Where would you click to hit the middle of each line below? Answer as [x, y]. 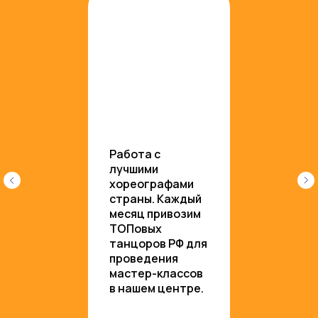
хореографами [152, 184]
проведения [144, 258]
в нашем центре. [157, 288]
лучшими [134, 169]
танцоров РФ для [158, 243]
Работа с [135, 154]
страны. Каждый [155, 199]
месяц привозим [155, 214]
